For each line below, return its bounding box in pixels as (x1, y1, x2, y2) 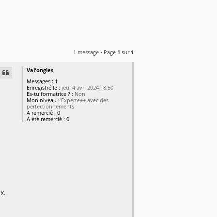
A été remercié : (27, 115, 65, 123)
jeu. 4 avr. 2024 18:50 (60, 84, 114, 92)
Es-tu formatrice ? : (27, 90, 74, 98)
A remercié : (27, 109, 56, 117)
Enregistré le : (27, 84, 61, 92)
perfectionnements (27, 103, 75, 110)
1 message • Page (73, 48, 117, 56)
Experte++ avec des (60, 96, 109, 104)
